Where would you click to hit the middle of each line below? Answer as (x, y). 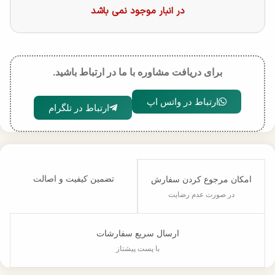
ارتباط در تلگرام (79, 107)
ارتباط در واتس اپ (183, 101)
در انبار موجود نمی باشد (137, 11)
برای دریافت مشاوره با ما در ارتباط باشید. (137, 72)
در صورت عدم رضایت (201, 194)
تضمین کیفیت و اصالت (73, 178)
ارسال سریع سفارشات (137, 233)
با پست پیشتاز (137, 248)
